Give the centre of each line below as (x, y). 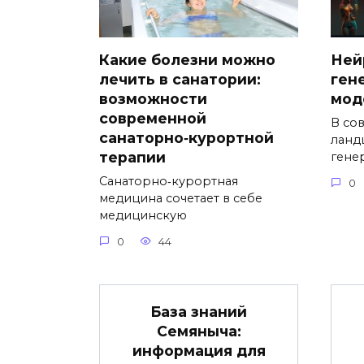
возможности (153, 99)
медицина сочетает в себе (181, 199)
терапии (132, 158)
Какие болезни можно (187, 60)
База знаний (199, 311)
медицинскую (143, 216)
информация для (199, 350)
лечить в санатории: (180, 80)
